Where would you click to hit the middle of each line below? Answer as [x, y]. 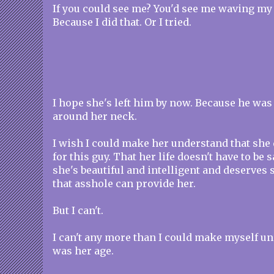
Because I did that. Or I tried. [122, 22]
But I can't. [78, 210]
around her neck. [95, 116]
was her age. [83, 251]
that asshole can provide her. [124, 183]
